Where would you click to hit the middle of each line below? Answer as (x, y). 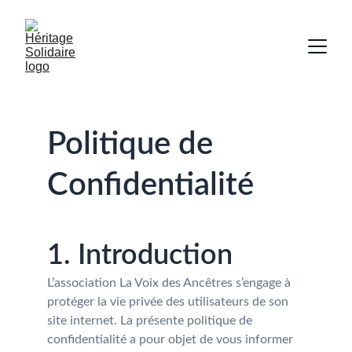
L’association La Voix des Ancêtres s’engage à (170, 283)
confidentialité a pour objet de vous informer (172, 339)
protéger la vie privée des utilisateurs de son (169, 302)
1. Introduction (140, 255)
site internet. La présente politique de (151, 321)
